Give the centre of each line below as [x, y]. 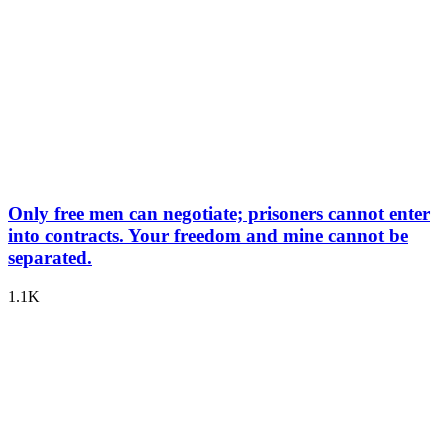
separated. [50, 257]
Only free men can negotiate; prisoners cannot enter [219, 213]
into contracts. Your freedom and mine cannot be [208, 235]
